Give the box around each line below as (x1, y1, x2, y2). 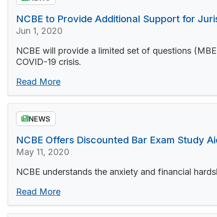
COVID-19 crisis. (16, 57, 81, 67)
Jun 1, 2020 (16, 26, 62, 36)
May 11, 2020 (16, 146, 69, 157)
